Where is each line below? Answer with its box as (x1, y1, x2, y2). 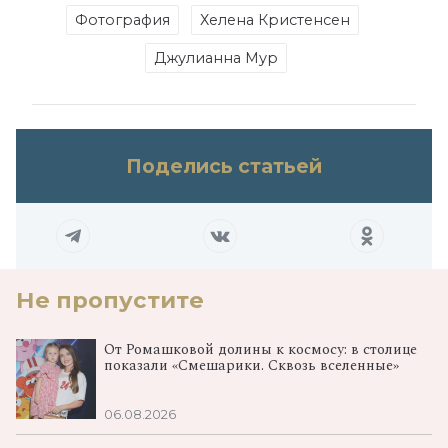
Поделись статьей (126, 153, 322, 178)
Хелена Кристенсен (199, 10, 350, 29)
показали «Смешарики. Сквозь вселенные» (104, 354, 399, 377)
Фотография (74, 10, 170, 29)
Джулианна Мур (154, 48, 278, 67)
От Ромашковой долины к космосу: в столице (104, 338, 417, 361)
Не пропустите (16, 285, 204, 314)
